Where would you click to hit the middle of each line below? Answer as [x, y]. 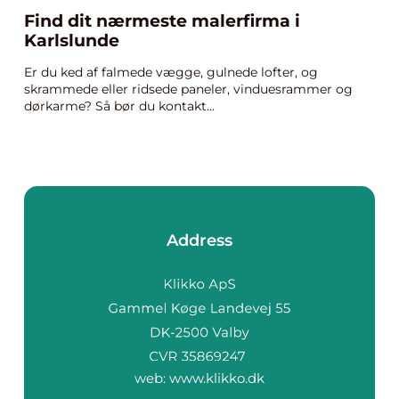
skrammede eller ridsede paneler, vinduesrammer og [188, 89]
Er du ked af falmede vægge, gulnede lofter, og [171, 72]
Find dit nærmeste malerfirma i [162, 21]
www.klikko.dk [217, 378]
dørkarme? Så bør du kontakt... [119, 106]
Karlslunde [72, 41]
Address [199, 240]
